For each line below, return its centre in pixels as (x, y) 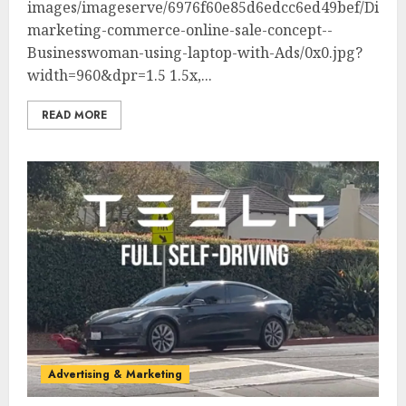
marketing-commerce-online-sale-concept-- (180, 29)
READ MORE (74, 115)
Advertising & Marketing (115, 374)
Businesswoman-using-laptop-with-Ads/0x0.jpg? (195, 52)
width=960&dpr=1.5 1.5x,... (120, 75)
